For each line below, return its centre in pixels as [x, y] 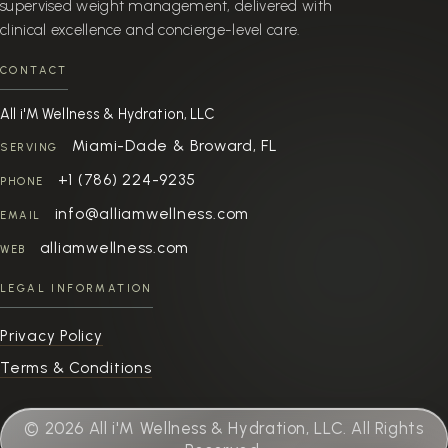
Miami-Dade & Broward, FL [174, 145]
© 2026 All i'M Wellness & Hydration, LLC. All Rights [224, 427]
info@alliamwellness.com [152, 213]
